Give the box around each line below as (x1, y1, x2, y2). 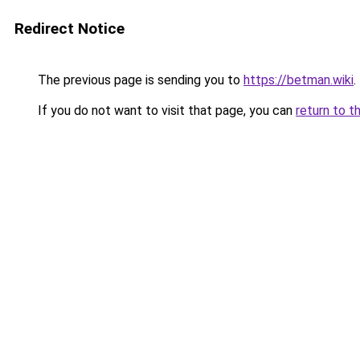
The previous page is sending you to (35, 72, 243, 88)
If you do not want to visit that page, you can (35, 103, 296, 118)
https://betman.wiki (243, 72, 354, 88)
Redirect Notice (14, 19, 125, 38)
